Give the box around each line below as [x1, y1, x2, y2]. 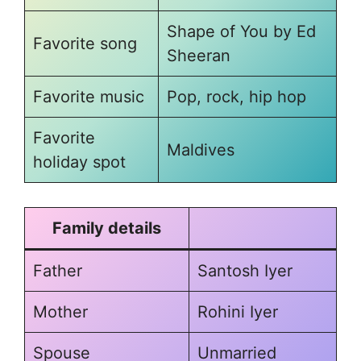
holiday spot [33, 152, 126, 172]
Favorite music [33, 87, 144, 106]
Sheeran [167, 46, 230, 65]
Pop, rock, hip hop [167, 87, 306, 106]
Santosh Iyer [197, 261, 293, 280]
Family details [52, 218, 161, 238]
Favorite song [33, 34, 137, 53]
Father [33, 261, 82, 280]
